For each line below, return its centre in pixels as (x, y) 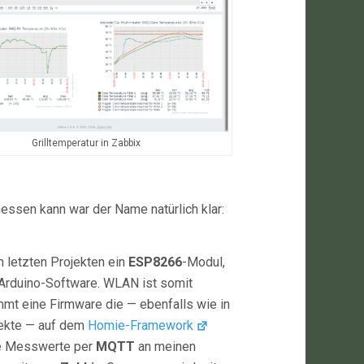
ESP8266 (155, 262)
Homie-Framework (141, 325)
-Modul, (204, 262)
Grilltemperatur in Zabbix (86, 143)
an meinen (165, 347)
